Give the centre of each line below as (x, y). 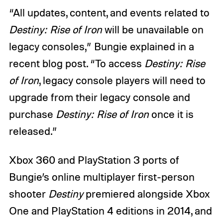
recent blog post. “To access (76, 63)
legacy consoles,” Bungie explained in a (101, 46)
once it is (171, 114)
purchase (32, 114)
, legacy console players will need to (122, 80)
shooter (28, 193)
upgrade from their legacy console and (99, 97)
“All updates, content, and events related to (109, 12)
